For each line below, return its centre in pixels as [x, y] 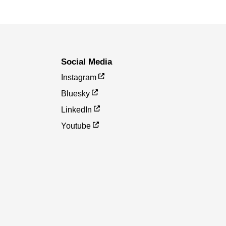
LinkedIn [76, 110]
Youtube [76, 126]
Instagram [78, 78]
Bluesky [75, 94]
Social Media [89, 62]
